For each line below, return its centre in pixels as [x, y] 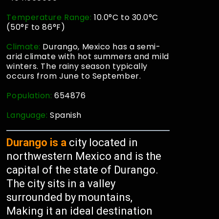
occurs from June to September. [74, 76]
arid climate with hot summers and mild [88, 56]
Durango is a [37, 142]
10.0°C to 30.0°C [125, 17]
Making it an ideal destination [80, 211]
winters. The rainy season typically [77, 66]
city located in [102, 142]
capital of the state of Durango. [83, 170]
